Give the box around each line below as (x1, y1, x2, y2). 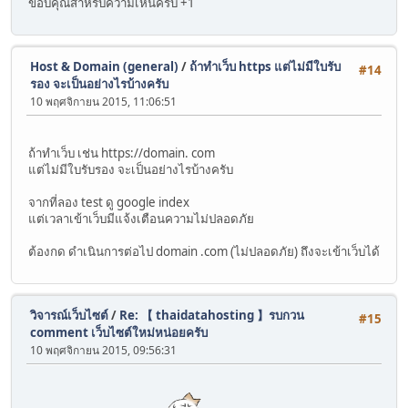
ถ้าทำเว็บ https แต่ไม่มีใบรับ (189, 58, 341, 76)
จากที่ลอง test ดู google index (28, 193, 189, 210)
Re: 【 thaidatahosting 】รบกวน (119, 307, 304, 323)
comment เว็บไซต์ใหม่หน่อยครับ (30, 324, 208, 341)
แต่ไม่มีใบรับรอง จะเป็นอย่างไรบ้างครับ (28, 160, 233, 178)
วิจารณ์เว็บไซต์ (30, 307, 108, 323)
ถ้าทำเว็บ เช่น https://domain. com (28, 144, 218, 161)
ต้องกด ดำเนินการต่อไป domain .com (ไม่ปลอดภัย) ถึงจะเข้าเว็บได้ (28, 242, 380, 260)
